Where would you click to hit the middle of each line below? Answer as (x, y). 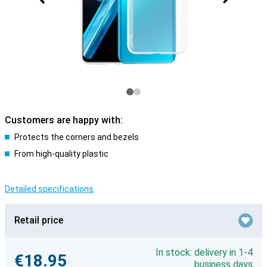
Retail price (39, 220)
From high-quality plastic (61, 154)
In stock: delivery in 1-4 (204, 252)
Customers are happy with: (64, 120)
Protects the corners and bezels (77, 137)
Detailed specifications (49, 189)
